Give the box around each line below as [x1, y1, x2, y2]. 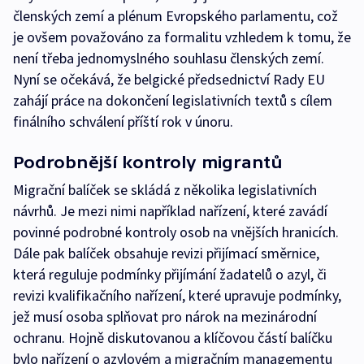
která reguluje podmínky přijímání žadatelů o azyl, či [13, 265, 327, 284]
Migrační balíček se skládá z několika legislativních [13, 180, 317, 199]
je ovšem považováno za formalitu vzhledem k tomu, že [13, 28, 351, 46]
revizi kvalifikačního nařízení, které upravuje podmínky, [13, 286, 341, 305]
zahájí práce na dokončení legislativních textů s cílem [13, 91, 332, 110]
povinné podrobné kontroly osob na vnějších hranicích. [13, 223, 339, 241]
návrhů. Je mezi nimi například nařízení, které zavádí [13, 201, 327, 220]
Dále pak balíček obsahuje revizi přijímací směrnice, [13, 244, 319, 262]
